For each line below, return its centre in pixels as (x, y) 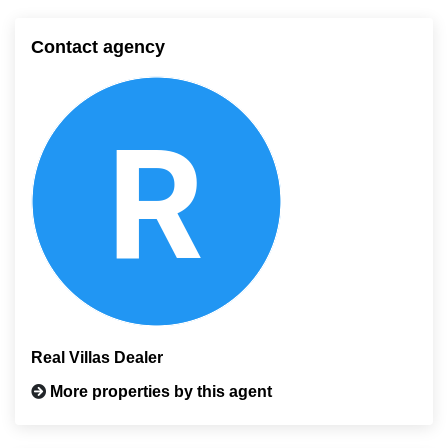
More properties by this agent (161, 391)
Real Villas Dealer (97, 357)
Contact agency (98, 47)
